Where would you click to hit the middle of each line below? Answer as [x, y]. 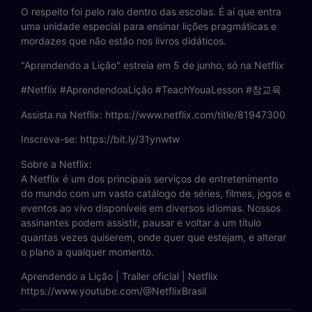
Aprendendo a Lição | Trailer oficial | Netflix [119, 276]
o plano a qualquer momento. [87, 251]
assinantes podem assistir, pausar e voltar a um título [141, 222]
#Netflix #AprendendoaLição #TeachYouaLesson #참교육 [151, 90]
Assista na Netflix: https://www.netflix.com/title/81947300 [153, 114]
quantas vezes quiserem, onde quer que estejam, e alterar [154, 237]
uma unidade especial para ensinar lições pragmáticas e [149, 26]
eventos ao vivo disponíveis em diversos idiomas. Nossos [151, 208]
